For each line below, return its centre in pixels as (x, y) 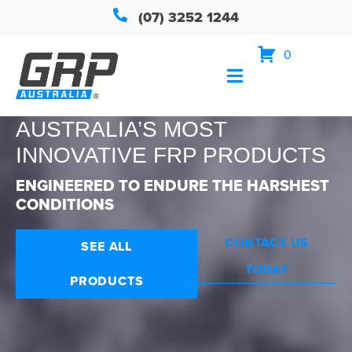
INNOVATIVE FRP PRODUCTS (171, 156)
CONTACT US (267, 243)
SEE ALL (106, 247)
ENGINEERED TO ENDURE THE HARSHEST (172, 186)
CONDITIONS (65, 205)
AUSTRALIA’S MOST (121, 130)
